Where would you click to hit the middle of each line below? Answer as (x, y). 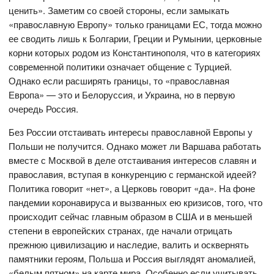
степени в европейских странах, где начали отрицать (121, 231)
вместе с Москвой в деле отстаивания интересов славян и (133, 160)
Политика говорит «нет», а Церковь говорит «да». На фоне (132, 188)
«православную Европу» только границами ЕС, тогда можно (135, 24)
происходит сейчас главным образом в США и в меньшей (131, 217)
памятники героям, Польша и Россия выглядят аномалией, (132, 259)
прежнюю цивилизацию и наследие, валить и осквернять (129, 245)
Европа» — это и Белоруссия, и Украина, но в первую (122, 95)
